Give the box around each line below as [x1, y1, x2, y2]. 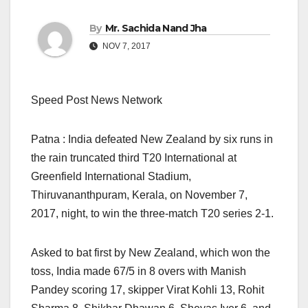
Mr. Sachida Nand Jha [104, 22, 207, 35]
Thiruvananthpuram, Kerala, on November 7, [31, 189, 247, 201]
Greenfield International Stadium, [31, 170, 191, 183]
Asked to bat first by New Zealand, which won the [31, 247, 270, 259]
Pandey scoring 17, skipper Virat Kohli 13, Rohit [31, 284, 264, 296]
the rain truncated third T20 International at [31, 152, 236, 164]
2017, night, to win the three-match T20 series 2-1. [31, 208, 274, 220]
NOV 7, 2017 [100, 41, 151, 52]
